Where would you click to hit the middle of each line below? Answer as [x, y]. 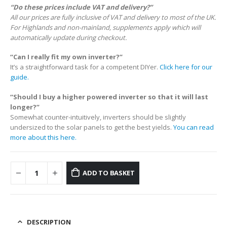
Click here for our [186, 67]
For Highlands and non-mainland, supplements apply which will [105, 27]
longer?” [25, 107]
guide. [20, 77]
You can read [194, 127]
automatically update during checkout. [68, 37]
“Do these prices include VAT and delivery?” [81, 7]
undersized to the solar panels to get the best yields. [92, 127]
